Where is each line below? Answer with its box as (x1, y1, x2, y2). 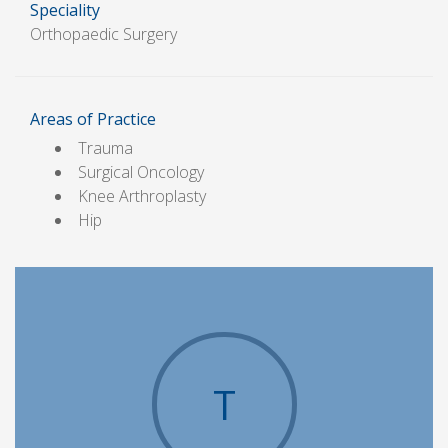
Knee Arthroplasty (78, 185, 206, 208)
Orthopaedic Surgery (30, 23, 177, 46)
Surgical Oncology (78, 161, 204, 184)
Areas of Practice (30, 108, 156, 131)
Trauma (78, 137, 133, 160)
